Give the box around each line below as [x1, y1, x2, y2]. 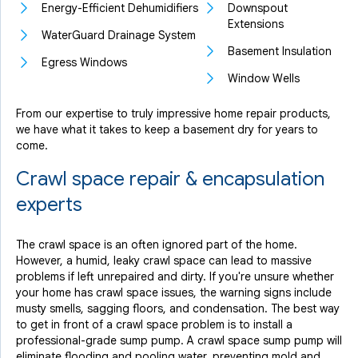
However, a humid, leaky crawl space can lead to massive [16, 253, 312, 268]
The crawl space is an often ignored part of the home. [16, 237, 297, 252]
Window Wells [228, 71, 300, 86]
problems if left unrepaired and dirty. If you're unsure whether [16, 269, 334, 284]
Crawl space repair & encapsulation [16, 167, 324, 191]
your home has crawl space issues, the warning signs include [16, 285, 332, 300]
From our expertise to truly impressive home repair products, [16, 106, 331, 121]
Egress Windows [42, 55, 127, 70]
